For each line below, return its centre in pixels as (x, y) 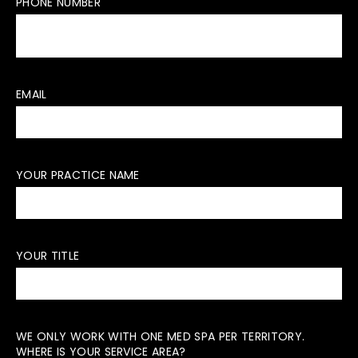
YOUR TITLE (48, 256)
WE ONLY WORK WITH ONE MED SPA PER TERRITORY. (161, 336)
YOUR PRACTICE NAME (78, 175)
